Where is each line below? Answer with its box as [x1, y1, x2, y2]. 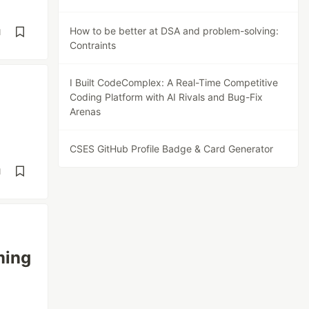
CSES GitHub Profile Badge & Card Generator [70, 143, 274, 154]
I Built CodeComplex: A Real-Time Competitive [70, 77, 279, 88]
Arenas [70, 106, 101, 117]
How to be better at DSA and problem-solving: [70, 25, 279, 37]
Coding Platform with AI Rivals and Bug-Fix [70, 91, 263, 103]
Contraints [70, 39, 117, 51]
